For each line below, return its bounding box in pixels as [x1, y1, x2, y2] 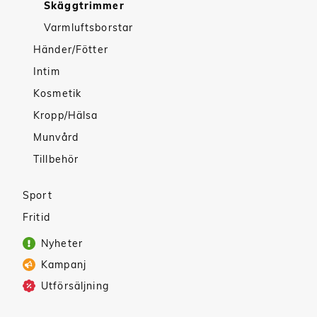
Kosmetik [33, 87, 82, 100]
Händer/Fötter [33, 43, 108, 56]
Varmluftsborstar [44, 21, 134, 34]
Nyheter [41, 237, 83, 250]
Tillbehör [33, 153, 79, 166]
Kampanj [41, 258, 86, 271]
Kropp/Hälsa [33, 109, 98, 122]
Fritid [23, 211, 50, 224]
